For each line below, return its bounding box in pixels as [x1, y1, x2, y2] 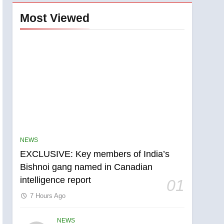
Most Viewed [20, 11, 90, 24]
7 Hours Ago [30, 191, 66, 199]
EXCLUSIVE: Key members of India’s [20, 148, 170, 159]
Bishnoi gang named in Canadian [20, 161, 153, 172]
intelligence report [20, 174, 91, 185]
